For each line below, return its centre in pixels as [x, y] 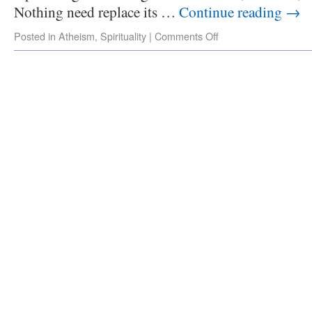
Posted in [35, 36]
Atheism [77, 36]
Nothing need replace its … [96, 11]
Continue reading [232, 11]
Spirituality [123, 36]
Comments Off [187, 36]
